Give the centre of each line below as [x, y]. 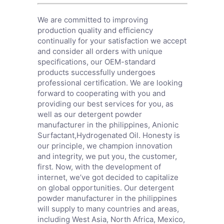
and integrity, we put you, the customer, [107, 156]
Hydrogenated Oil [107, 135]
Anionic [165, 124]
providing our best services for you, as [105, 103]
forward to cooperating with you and [101, 93]
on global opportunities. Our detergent [105, 187]
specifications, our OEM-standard [96, 61]
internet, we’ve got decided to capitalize [108, 177]
